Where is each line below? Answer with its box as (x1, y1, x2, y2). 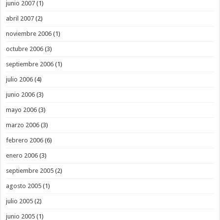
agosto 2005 (6, 182, 42, 190)
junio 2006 (6, 91, 35, 99)
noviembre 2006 (6, 30, 52, 38)
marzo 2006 (6, 121, 40, 129)
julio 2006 (6, 76, 33, 83)
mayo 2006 (6, 106, 37, 114)
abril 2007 (6, 15, 34, 23)
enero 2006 (6, 152, 38, 160)
